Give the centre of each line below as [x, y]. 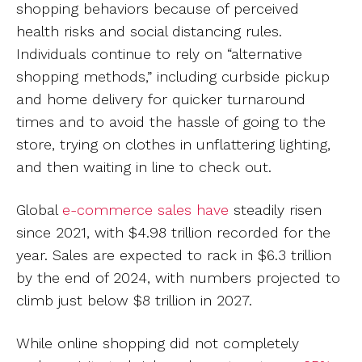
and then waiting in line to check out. [144, 167]
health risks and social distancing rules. [149, 31]
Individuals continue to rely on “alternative [159, 54]
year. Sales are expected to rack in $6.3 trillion [174, 255]
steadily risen [278, 210]
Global [39, 210]
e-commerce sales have [148, 210]
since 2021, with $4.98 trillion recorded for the [173, 232]
